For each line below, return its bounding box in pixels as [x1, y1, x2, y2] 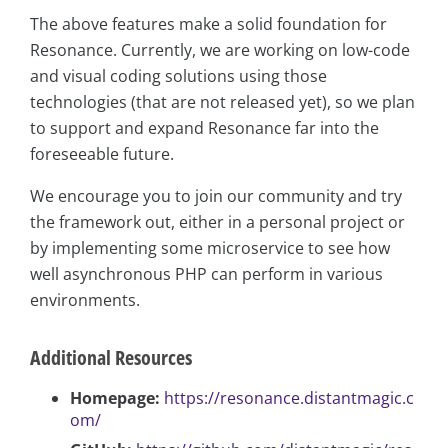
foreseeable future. [30, 143, 174, 166]
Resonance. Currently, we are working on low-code [30, 39, 410, 62]
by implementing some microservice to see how [30, 237, 390, 260]
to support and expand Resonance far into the [30, 117, 379, 140]
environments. [30, 289, 140, 312]
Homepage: [70, 387, 160, 410]
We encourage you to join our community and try [30, 185, 402, 208]
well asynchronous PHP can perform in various [30, 263, 383, 286]
